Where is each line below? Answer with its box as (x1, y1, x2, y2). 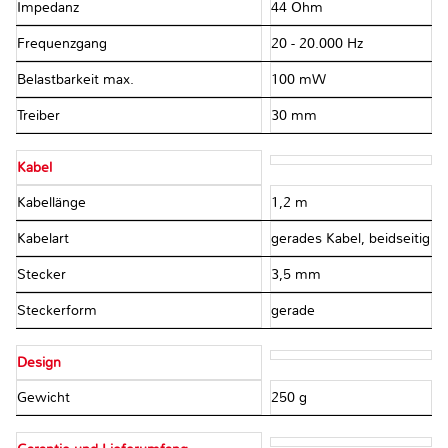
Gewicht (17, 389, 74, 407)
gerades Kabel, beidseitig (270, 230, 430, 248)
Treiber (17, 107, 64, 125)
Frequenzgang (17, 35, 111, 53)
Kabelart (17, 230, 73, 248)
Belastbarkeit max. (17, 71, 138, 89)
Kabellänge (17, 194, 90, 212)
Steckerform (17, 302, 101, 320)
